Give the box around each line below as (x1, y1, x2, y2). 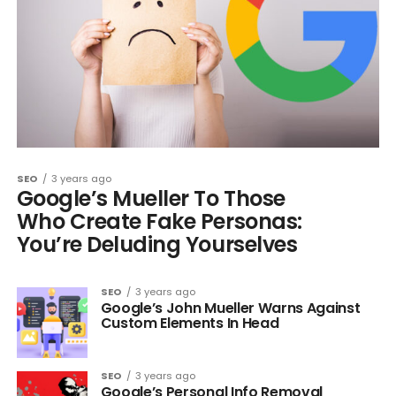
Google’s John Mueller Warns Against (100, 298, 361, 319)
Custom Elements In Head (100, 313, 279, 334)
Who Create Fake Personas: (16, 207, 302, 237)
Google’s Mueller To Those (16, 184, 286, 214)
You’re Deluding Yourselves (16, 230, 298, 260)
